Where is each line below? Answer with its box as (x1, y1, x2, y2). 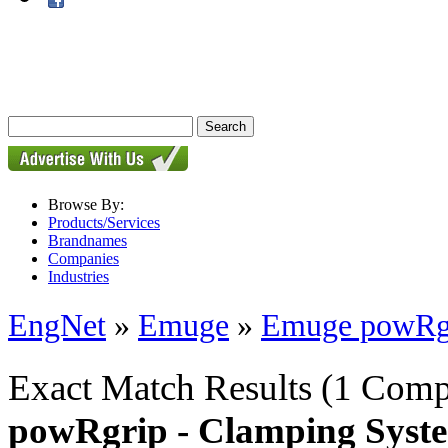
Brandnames (48, 232, 127, 249)
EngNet (8, 307, 106, 344)
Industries (48, 268, 109, 285)
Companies (48, 250, 119, 267)
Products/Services (48, 214, 160, 231)
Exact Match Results (8, 366, 321, 408)
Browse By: (48, 196, 124, 213)
